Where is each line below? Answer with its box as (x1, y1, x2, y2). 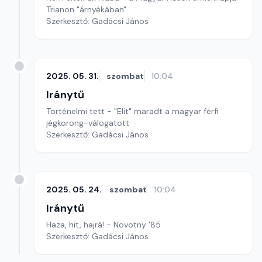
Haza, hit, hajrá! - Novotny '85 (46, 219, 161, 230)
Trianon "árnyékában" (46, 4, 126, 15)
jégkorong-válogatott (46, 118, 129, 128)
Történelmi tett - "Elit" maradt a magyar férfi (46, 106, 219, 116)
